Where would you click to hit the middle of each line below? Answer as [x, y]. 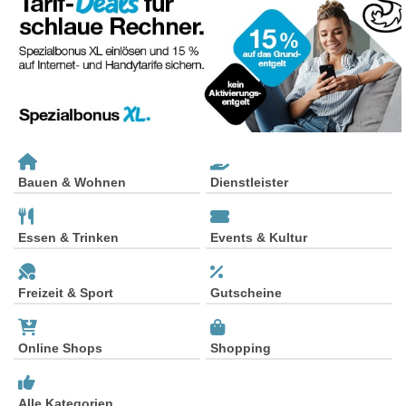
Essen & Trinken [68, 238]
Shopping [241, 348]
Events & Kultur [259, 238]
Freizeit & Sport [66, 293]
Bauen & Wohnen [72, 183]
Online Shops [60, 348]
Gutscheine [246, 293]
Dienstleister [249, 183]
